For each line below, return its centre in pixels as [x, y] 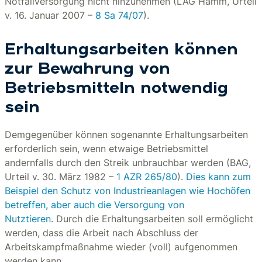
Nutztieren [28, 219]
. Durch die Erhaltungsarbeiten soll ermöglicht [152, 219]
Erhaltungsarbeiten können [121, 50]
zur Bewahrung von [87, 70]
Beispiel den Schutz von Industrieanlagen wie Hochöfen [127, 191]
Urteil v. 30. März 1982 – [61, 177]
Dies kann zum [218, 177]
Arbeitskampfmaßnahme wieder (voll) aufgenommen [121, 247]
